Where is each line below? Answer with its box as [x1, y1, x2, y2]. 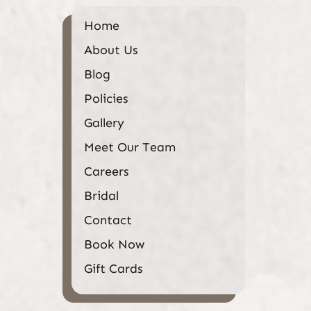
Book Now [83, 236, 144, 252]
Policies [83, 90, 128, 106]
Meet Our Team [83, 139, 176, 155]
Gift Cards [83, 260, 143, 276]
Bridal [83, 187, 119, 203]
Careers [83, 163, 129, 179]
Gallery [83, 115, 124, 131]
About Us [83, 42, 138, 58]
